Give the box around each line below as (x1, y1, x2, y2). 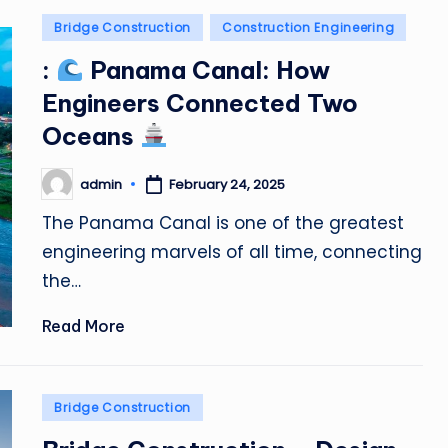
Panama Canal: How (83, 55, 330, 85)
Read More (42, 316, 126, 336)
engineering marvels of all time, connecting (42, 240, 423, 264)
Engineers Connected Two (42, 88, 359, 118)
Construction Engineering (222, 19, 395, 36)
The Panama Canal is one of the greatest (42, 211, 405, 235)
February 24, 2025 (169, 174, 286, 194)
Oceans (42, 121, 141, 151)
